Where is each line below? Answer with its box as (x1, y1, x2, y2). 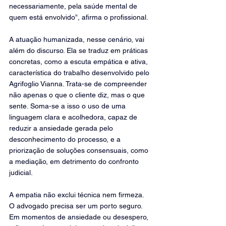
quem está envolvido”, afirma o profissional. (9, 13, 148, 21)
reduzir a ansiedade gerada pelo (9, 124, 115, 132)
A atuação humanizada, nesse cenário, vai (9, 35, 146, 43)
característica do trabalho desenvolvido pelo (9, 69, 151, 77)
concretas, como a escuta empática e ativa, (9, 58, 150, 66)
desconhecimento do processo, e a (9, 135, 123, 143)
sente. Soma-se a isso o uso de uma (9, 102, 128, 110)
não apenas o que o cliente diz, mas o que (9, 91, 147, 99)
